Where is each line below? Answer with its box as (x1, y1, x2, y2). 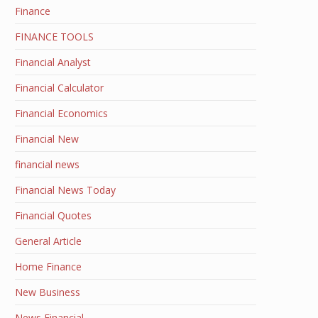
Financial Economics (15, 106, 108, 120)
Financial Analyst (15, 55, 91, 69)
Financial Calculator (15, 81, 104, 94)
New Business (15, 285, 80, 299)
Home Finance (15, 260, 82, 273)
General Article (15, 234, 82, 248)
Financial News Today (15, 183, 116, 197)
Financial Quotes (15, 209, 92, 222)
